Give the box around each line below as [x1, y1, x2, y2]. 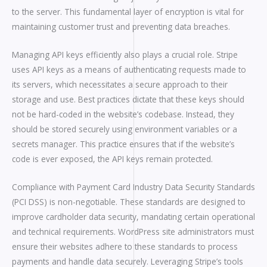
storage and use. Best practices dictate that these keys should [12, 94, 244, 105]
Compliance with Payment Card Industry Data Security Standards [12, 181, 255, 193]
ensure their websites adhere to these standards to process [12, 241, 238, 253]
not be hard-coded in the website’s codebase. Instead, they [12, 108, 234, 120]
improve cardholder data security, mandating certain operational [12, 211, 255, 223]
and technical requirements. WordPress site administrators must [12, 226, 254, 238]
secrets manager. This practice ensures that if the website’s [12, 138, 235, 150]
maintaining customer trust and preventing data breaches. [12, 21, 230, 33]
